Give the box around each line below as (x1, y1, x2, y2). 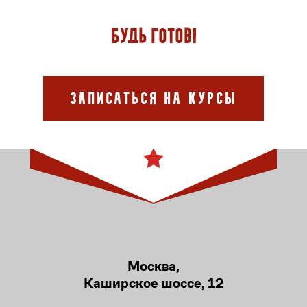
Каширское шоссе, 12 (83, 274, 224, 292)
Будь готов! (110, 26, 197, 49)
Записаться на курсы (69, 90, 238, 109)
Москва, (127, 257, 180, 275)
